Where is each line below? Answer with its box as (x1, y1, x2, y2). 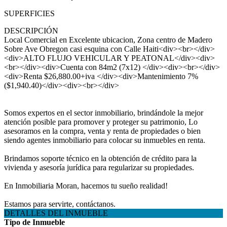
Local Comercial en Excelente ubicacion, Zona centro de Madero (4, 35, 212, 44)
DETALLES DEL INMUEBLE (4, 209, 108, 217)
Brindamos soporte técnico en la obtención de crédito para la (4, 154, 197, 163)
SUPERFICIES (4, 9, 55, 18)
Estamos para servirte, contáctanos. (4, 200, 116, 208)
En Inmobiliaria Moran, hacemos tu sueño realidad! (4, 181, 168, 190)
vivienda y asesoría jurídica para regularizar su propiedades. (4, 163, 194, 172)
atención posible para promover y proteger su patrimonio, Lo (4, 118, 198, 126)
